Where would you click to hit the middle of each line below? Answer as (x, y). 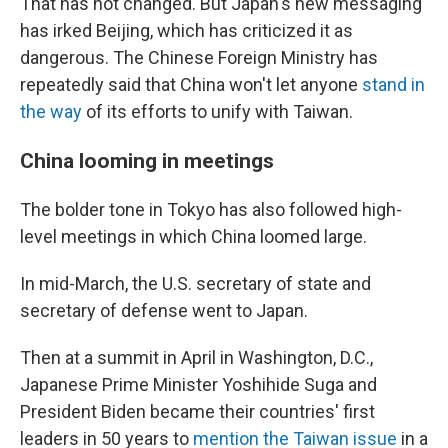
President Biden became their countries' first (197, 412)
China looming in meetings (147, 161)
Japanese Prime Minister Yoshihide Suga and (198, 385)
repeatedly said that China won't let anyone (191, 85)
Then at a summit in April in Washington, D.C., (196, 358)
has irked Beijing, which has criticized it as (186, 31)
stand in (393, 85)
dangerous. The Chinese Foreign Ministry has (199, 58)
